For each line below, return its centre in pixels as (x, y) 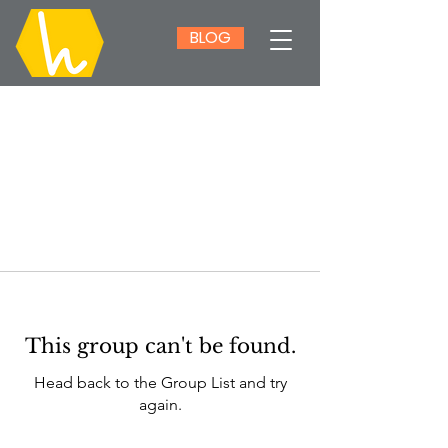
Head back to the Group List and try (160, 382)
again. (160, 404)
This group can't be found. (160, 345)
